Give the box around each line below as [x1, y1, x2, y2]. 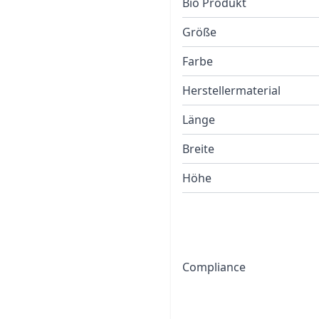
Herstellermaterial [182, 83, 281, 98]
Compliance [182, 259, 246, 275]
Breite [182, 141, 214, 157]
